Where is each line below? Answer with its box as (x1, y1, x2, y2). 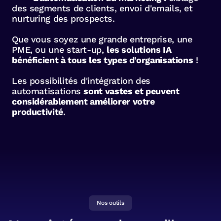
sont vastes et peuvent (83, 86, 180, 97)
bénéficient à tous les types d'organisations (12, 55, 193, 66)
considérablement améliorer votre (12, 96, 155, 107)
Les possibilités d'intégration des (12, 75, 150, 86)
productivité (12, 107, 63, 117)
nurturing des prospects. (12, 13, 115, 24)
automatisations (12, 86, 84, 97)
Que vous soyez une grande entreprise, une (12, 34, 192, 45)
